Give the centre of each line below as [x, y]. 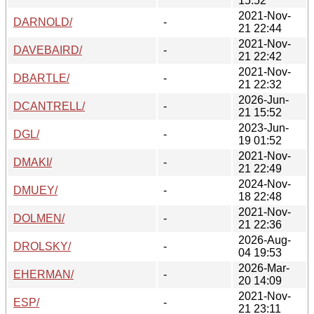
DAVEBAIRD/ [48, 50]
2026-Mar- [264, 268]
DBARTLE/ [41, 78]
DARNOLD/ [43, 22]
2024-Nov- [265, 184]
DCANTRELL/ [49, 106]
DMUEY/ [35, 190]
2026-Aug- [265, 240]
